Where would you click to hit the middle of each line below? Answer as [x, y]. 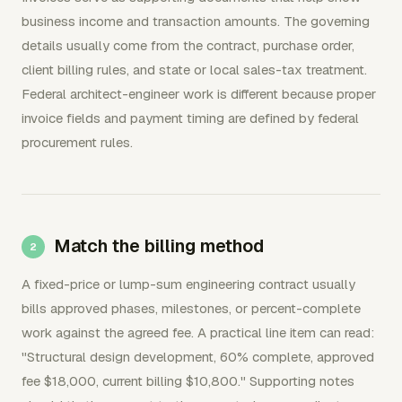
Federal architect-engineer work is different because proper [199, 94]
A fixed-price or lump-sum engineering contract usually [188, 284]
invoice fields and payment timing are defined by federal [190, 118]
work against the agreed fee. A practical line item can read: [198, 332]
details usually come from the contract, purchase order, [188, 45]
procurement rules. [77, 142]
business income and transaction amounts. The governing [196, 21]
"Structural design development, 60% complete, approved [198, 357]
